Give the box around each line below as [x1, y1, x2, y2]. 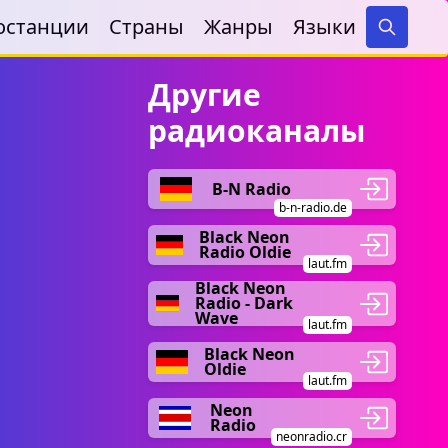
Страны [109, 13, 184, 40]
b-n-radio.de [279, 199, 347, 216]
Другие [148, 74, 261, 115]
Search [386, 36, 432, 55]
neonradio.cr [276, 428, 347, 445]
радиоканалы [148, 110, 366, 151]
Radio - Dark [194, 292, 293, 314]
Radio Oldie [198, 241, 291, 263]
